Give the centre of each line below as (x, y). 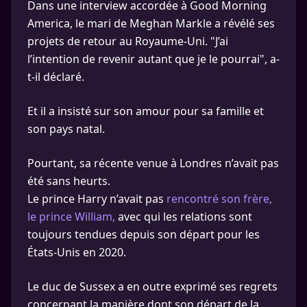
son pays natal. (66, 129)
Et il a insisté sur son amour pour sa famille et (146, 111)
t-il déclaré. (56, 77)
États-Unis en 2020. (77, 252)
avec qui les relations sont (184, 217)
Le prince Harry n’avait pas (97, 199)
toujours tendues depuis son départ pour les (144, 234)
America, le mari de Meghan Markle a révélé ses (151, 23)
